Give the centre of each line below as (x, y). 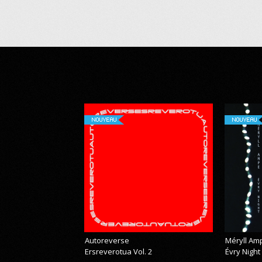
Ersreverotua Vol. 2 (119, 251)
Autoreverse (107, 240)
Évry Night (243, 251)
